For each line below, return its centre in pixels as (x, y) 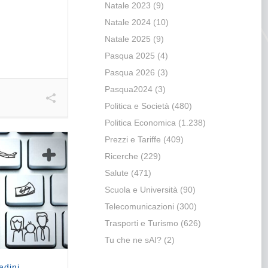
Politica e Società (137, 106)
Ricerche (121, 156)
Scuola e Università (141, 190)
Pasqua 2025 (130, 56)
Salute (116, 173)
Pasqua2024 (128, 89)
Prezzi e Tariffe (133, 140)
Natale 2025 (127, 39)
